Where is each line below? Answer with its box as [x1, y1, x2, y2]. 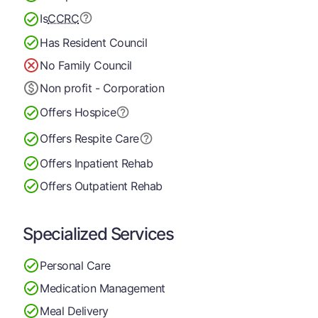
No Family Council [40, 57, 132, 72]
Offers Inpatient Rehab [40, 155, 153, 170]
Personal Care [40, 258, 111, 273]
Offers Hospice [40, 105, 116, 119]
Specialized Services [23, 224, 174, 244]
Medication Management [40, 280, 165, 295]
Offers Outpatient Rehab [40, 178, 163, 193]
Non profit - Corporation [40, 80, 165, 95]
